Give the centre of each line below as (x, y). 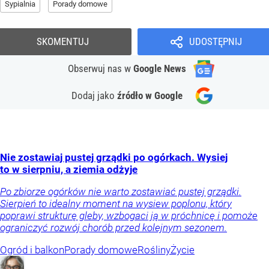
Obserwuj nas (96, 68)
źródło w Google (150, 95)
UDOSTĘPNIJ (215, 41)
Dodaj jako (94, 95)
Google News (160, 68)
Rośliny (154, 249)
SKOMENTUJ (63, 41)
